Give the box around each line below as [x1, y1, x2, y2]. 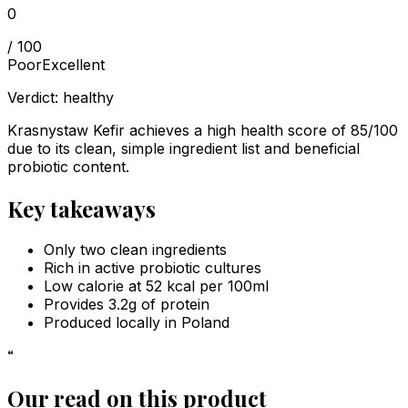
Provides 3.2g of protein [44, 295, 209, 314]
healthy [63, 87, 114, 107]
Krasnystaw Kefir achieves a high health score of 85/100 [7, 120, 398, 139]
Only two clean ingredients [44, 240, 227, 260]
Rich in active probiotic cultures [44, 259, 261, 278]
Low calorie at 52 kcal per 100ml [44, 277, 269, 296]
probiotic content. [7, 157, 129, 176]
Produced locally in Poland [44, 313, 229, 332]
